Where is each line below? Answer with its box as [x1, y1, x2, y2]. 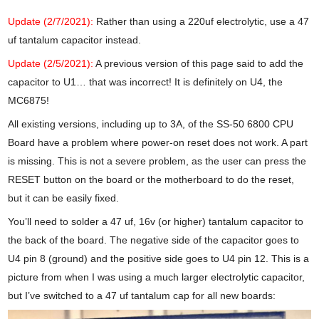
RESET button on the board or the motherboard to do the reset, [8, 174, 295, 186]
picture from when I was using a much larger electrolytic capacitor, [8, 271, 305, 283]
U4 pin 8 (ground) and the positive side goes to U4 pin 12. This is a [8, 253, 310, 265]
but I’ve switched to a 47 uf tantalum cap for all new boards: [8, 290, 276, 302]
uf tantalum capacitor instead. [8, 34, 142, 46]
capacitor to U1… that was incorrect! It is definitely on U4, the [8, 76, 283, 88]
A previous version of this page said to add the [93, 58, 304, 70]
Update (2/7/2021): [8, 16, 94, 28]
